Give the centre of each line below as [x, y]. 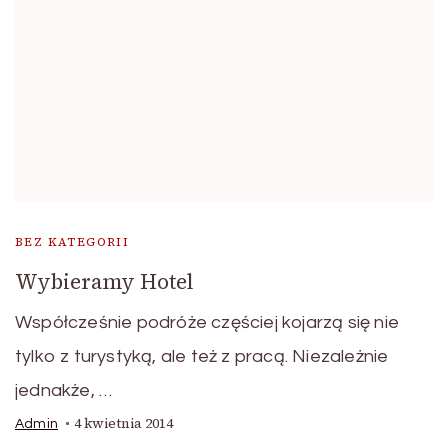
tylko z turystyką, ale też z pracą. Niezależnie [202, 357]
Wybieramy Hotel [104, 282]
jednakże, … [64, 391]
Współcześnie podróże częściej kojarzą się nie [207, 323]
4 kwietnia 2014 [123, 424]
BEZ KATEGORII [72, 242]
